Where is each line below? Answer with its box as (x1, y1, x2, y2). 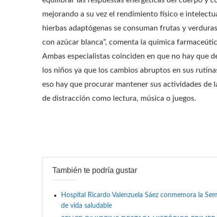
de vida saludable (61, 202, 112, 209)
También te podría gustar (52, 166, 137, 174)
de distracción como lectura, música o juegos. (42, 94, 198, 102)
